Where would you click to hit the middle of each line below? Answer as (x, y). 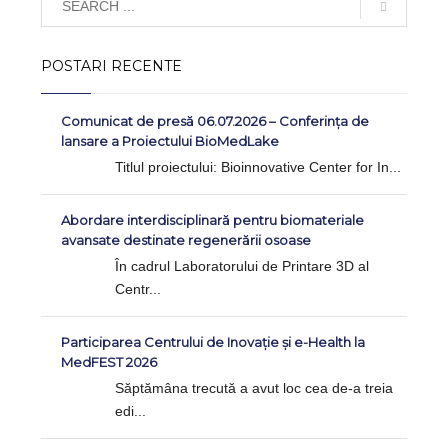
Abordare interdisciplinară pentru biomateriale (213, 220)
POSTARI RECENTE (112, 66)
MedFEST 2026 (109, 362)
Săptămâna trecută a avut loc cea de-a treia (254, 388)
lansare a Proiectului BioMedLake (170, 141)
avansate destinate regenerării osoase (186, 240)
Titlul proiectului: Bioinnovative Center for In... (258, 167)
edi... (131, 411)
